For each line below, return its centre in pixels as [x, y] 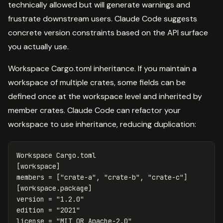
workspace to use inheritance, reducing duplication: [102, 124]
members [30, 177]
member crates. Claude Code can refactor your [94, 110]
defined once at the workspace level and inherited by [105, 96]
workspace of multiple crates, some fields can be [97, 82]
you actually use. [38, 46]
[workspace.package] [54, 188]
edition [30, 210]
